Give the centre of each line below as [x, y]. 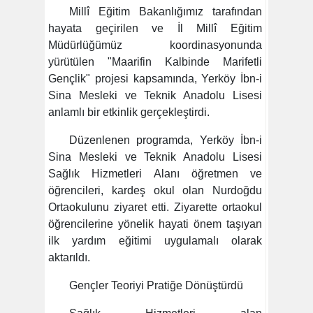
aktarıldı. [69, 258]
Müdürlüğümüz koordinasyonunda [155, 45]
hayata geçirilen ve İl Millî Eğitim [155, 29]
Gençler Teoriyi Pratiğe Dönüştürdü [156, 286]
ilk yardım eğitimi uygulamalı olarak [155, 241]
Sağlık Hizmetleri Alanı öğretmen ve [155, 174]
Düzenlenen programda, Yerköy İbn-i [166, 140]
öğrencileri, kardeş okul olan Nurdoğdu [155, 191]
